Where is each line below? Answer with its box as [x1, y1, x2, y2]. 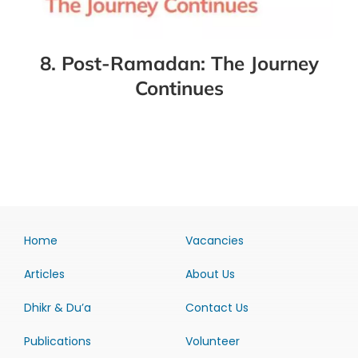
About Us [185, 266, 235, 283]
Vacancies [185, 233, 244, 249]
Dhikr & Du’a [23, 300, 91, 316]
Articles [23, 266, 65, 283]
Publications [23, 333, 91, 350]
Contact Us [185, 300, 249, 316]
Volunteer [185, 333, 240, 350]
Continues [134, 76, 224, 101]
